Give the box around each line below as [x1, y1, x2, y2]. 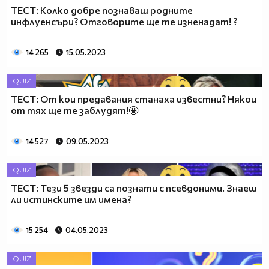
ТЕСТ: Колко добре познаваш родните [11, 4, 193, 16]
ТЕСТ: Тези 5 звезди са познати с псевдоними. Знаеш [11, 182, 257, 194]
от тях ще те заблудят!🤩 [11, 104, 138, 116]
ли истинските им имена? [11, 193, 131, 205]
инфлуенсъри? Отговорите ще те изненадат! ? [11, 16, 237, 28]
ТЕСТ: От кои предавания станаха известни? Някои [11, 93, 256, 105]
